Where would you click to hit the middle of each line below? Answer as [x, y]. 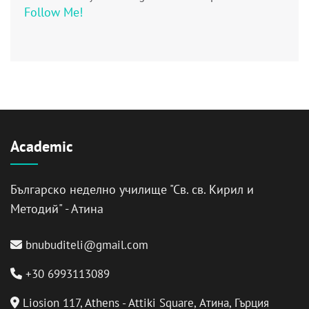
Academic [42, 146]
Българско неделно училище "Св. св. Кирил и [132, 189]
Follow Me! [53, 12]
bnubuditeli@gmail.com [87, 245]
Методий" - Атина [57, 208]
